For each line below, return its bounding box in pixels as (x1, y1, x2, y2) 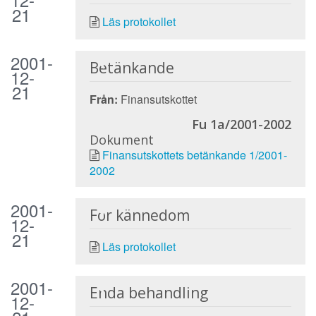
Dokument (89, 130, 154, 148)
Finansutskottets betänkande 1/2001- (102, 146, 287, 163)
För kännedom (89, 205, 190, 225)
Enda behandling (89, 282, 208, 303)
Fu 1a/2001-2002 (192, 115, 291, 133)
